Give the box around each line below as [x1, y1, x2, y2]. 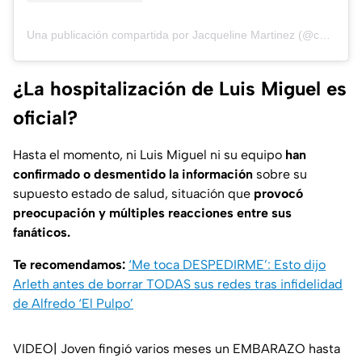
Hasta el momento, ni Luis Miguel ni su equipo [13, 147, 285, 163]
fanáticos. [13, 225, 70, 241]
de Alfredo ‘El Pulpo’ [13, 296, 133, 312]
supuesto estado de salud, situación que [13, 186, 254, 202]
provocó [254, 186, 303, 202]
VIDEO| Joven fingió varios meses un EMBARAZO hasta [13, 341, 340, 357]
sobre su [253, 166, 307, 183]
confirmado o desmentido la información [13, 166, 253, 183]
